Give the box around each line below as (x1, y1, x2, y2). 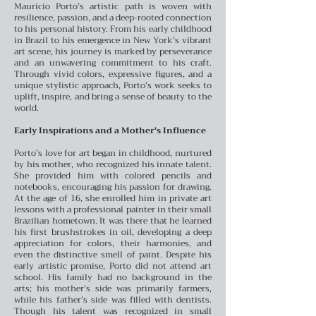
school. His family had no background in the (14, 269, 212, 284)
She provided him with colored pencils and (14, 168, 212, 183)
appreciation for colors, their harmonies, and (14, 236, 212, 250)
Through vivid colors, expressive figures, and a (14, 66, 212, 81)
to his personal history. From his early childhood (14, 21, 212, 36)
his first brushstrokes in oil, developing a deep (14, 224, 212, 239)
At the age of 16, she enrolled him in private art (14, 190, 212, 205)
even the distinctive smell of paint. (14, 247, 166, 262)
